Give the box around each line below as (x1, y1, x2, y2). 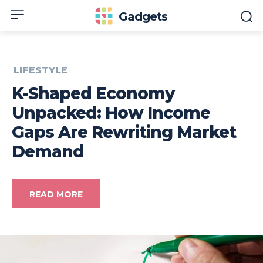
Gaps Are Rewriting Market (12, 122, 236, 143)
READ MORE (29, 189, 83, 200)
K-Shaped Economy (12, 83, 174, 104)
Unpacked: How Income (12, 103, 210, 123)
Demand (12, 141, 84, 162)
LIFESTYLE (14, 65, 68, 76)
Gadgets (119, 9, 168, 23)
